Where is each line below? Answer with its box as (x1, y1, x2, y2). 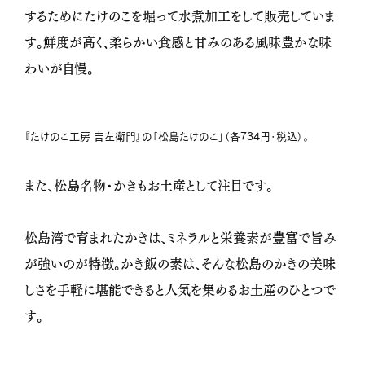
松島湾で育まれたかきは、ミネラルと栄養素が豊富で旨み (24, 226, 336, 247)
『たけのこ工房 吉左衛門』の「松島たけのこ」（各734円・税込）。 (24, 130, 309, 143)
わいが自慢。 (24, 57, 94, 77)
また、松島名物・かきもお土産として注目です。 (24, 174, 273, 195)
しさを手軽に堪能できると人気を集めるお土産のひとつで (24, 279, 336, 299)
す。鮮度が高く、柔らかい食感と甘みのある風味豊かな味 (24, 31, 332, 51)
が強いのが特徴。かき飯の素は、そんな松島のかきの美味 (24, 253, 336, 273)
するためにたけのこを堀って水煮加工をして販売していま (24, 5, 335, 25)
